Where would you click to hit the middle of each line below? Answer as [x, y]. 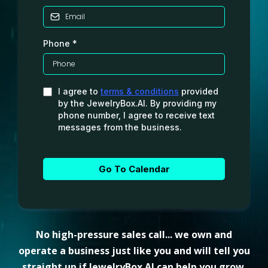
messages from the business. [120, 127]
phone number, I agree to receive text [136, 115]
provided [199, 92]
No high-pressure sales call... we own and [134, 235]
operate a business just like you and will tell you [134, 251]
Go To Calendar [134, 169]
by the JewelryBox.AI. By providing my [137, 103]
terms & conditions [140, 92]
